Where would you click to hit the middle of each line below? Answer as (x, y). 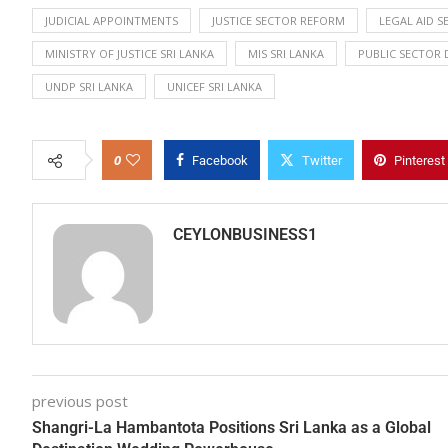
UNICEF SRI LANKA (214, 86)
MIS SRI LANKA (286, 53)
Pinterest (419, 160)
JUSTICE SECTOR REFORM (278, 20)
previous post (80, 400)
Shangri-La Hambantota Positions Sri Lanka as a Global (231, 427)
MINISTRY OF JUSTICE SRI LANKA (129, 53)
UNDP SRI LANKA (89, 86)
